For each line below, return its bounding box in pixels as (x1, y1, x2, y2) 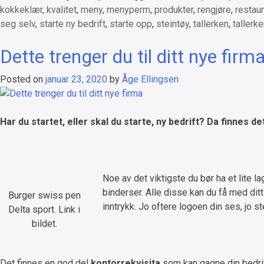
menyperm (107, 4, 150, 15)
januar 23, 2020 (45, 73, 107, 85)
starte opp (110, 18, 152, 29)
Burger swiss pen (8, 190, 81, 202)
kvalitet (47, 4, 77, 15)
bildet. (31, 218, 57, 230)
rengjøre (197, 4, 231, 15)
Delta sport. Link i (8, 204, 80, 216)
